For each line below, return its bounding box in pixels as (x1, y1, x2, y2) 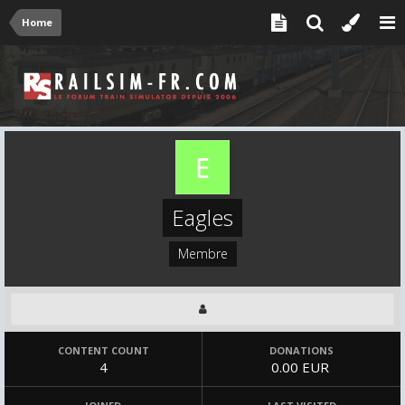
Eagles (172, 202, 233, 232)
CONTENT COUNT (57, 344, 149, 357)
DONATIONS (269, 344, 334, 357)
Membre (177, 245, 228, 262)
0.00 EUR (270, 358, 333, 376)
